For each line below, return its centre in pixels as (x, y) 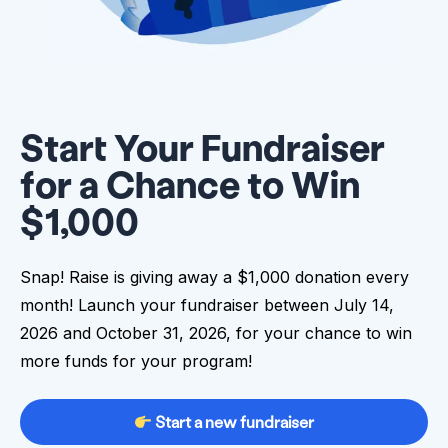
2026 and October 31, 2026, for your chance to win (216, 332)
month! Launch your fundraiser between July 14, (207, 304)
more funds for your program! (136, 360)
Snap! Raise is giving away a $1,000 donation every (214, 276)
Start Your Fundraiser (202, 146)
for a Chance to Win (190, 183)
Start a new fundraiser (233, 422)
